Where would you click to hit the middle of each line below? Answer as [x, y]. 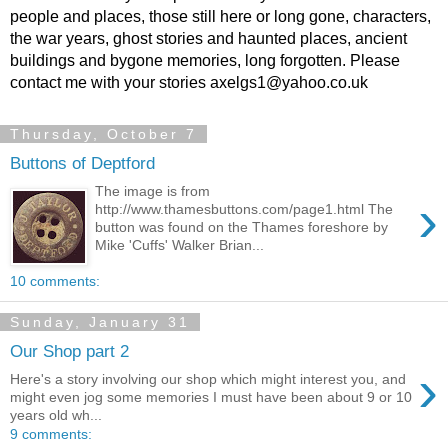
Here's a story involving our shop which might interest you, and [208, 379]
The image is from [153, 191]
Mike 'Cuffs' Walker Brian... [180, 245]
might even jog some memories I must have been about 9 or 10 [211, 397]
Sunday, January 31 [100, 322]
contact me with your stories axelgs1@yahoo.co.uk [189, 82]
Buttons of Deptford [82, 162]
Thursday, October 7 [103, 134]
